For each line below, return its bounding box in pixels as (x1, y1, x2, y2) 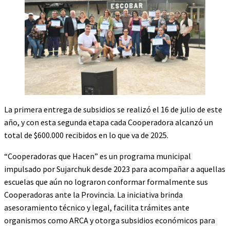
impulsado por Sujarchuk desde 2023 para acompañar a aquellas (4, 164, 225, 175)
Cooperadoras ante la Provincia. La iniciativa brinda (4, 189, 183, 200)
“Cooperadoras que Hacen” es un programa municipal (4, 151, 191, 162)
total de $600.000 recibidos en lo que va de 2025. (4, 130, 168, 141)
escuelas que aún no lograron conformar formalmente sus (4, 177, 208, 187)
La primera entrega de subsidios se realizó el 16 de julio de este (4, 104, 222, 115)
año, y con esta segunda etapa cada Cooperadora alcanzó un (4, 117, 213, 128)
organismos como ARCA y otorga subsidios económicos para (4, 215, 215, 226)
